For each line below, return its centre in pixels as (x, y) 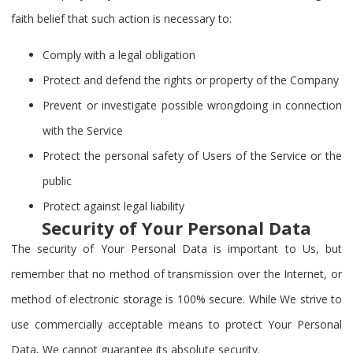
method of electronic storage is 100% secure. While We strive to (176, 299)
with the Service (83, 130)
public (57, 181)
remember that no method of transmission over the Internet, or (176, 274)
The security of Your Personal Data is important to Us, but (176, 249)
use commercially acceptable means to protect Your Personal (176, 324)
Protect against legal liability (113, 206)
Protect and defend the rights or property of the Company (191, 80)
